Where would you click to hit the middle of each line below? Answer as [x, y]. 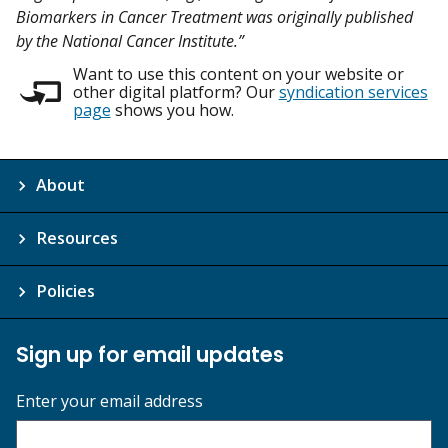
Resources [77, 237]
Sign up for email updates [150, 354]
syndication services [353, 91]
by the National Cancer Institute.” [130, 40]
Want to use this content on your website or [238, 73]
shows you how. [172, 109]
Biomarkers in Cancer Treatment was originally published [214, 16]
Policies [65, 290]
